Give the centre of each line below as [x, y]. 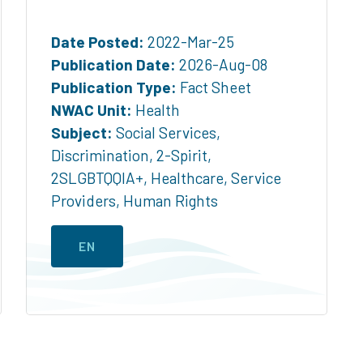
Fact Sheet [214, 87]
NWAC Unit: [92, 109]
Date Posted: [98, 41]
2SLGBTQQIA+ [97, 177]
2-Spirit [182, 155]
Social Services [166, 132]
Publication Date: [113, 64]
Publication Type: [114, 87]
